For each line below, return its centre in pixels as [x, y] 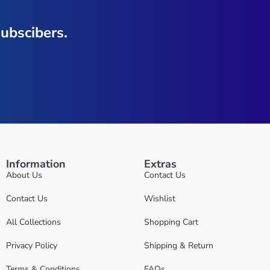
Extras [160, 164]
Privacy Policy [32, 246]
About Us [24, 175]
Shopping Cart [171, 222]
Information [36, 164]
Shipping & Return [179, 246]
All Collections [33, 222]
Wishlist [160, 199]
